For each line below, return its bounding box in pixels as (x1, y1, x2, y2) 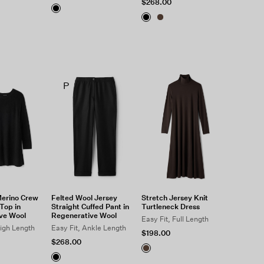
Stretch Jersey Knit (141, 193, 209, 202)
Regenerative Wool (51, 211, 117, 220)
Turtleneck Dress (141, 202, 200, 211)
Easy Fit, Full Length (141, 214, 209, 223)
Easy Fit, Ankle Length (51, 223, 126, 232)
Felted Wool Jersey (51, 193, 117, 202)
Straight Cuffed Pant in (51, 202, 129, 211)
